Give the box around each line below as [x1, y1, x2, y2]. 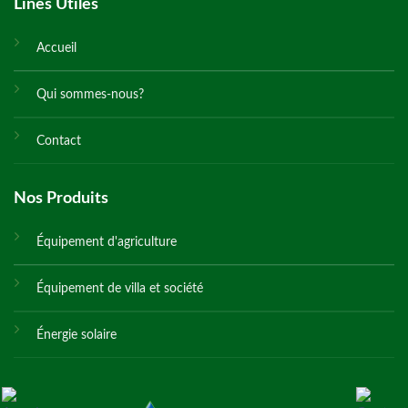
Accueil [36, 41, 76, 56]
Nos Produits [14, 190, 108, 208]
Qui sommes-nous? [36, 87, 144, 102]
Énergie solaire [36, 328, 117, 342]
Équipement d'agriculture [36, 235, 177, 250]
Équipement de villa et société [36, 281, 203, 296]
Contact [36, 134, 81, 148]
